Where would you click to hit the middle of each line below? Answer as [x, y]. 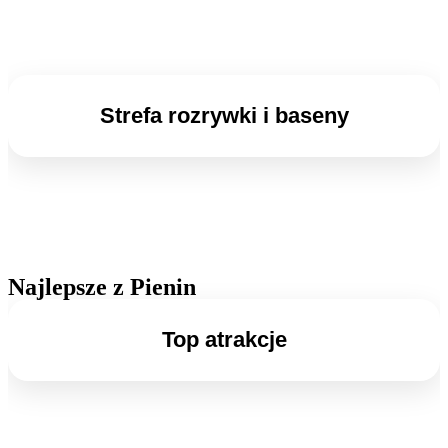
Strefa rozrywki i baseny [224, 115]
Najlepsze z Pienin [102, 287]
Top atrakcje [224, 339]
